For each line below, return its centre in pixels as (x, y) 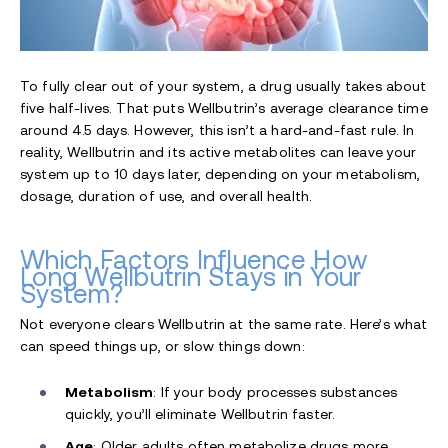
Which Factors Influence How (194, 259)
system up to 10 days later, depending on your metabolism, (220, 173)
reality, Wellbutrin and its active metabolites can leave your (218, 151)
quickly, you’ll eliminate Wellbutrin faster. (200, 413)
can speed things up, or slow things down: (162, 345)
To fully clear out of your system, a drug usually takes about (223, 85)
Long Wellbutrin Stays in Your (191, 276)
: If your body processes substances (275, 391)
